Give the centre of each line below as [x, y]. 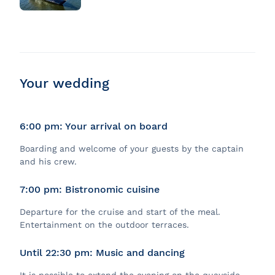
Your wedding [64, 83]
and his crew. [48, 162]
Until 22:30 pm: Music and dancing [102, 253]
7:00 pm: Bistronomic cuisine [90, 190]
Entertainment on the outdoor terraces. [104, 225]
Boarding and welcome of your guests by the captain [132, 149]
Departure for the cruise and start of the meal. [120, 212]
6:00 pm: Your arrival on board [94, 126]
